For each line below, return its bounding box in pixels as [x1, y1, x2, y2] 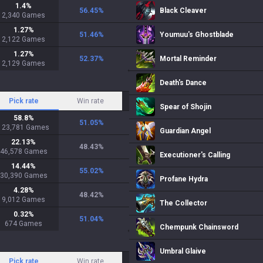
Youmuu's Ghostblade [160, 31, 234, 39]
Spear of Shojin [160, 103, 211, 111]
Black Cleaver [160, 6, 207, 15]
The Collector [160, 199, 207, 207]
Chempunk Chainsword [160, 223, 238, 231]
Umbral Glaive [160, 247, 206, 255]
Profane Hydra [160, 175, 208, 183]
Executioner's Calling [160, 151, 230, 159]
